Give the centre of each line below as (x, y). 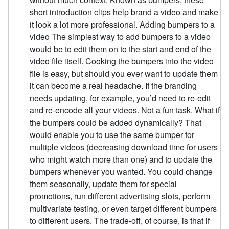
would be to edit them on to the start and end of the (121, 49)
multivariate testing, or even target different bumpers (123, 208)
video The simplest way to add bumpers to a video (120, 36)
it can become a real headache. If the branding (113, 85)
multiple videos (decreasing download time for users (124, 147)
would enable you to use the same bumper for (112, 134)
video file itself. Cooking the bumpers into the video (122, 61)
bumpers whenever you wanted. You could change (121, 171)
